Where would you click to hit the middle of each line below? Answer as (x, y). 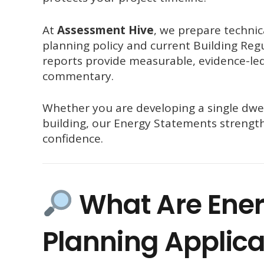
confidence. (73, 139)
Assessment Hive (105, 30)
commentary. (78, 76)
